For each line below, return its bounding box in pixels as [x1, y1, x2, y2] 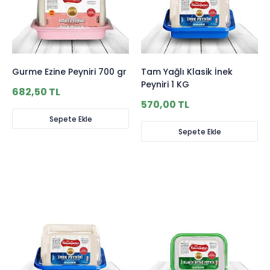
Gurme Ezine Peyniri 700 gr [12, 66, 127, 78]
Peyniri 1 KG [141, 78, 189, 90]
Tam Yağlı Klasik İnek [141, 66, 233, 78]
